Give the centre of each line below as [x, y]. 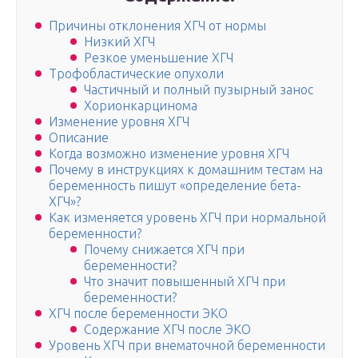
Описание [79, 138]
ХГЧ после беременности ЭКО [138, 314]
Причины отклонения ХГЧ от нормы [157, 26]
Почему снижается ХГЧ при [164, 250]
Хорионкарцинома [141, 106]
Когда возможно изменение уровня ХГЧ [169, 154]
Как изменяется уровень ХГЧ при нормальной [187, 218]
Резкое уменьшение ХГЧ [159, 58]
